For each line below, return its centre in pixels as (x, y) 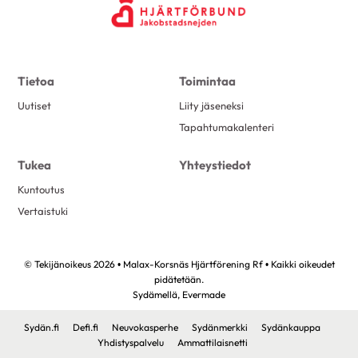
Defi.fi (86, 328)
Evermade (204, 294)
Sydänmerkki (220, 328)
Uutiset (35, 106)
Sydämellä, (157, 294)
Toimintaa (207, 81)
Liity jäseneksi (211, 106)
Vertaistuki (43, 211)
